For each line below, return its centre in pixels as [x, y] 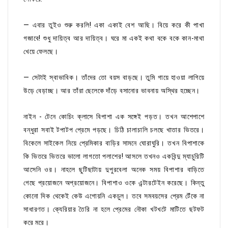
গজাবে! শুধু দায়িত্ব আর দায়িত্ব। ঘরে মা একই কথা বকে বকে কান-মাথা [114, 38]
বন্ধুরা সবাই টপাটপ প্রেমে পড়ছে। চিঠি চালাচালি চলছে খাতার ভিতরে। [114, 130]
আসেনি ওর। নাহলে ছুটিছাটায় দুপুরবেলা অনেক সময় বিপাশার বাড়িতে [114, 170]
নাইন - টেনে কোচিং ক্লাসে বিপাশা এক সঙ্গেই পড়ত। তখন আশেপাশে [114, 117]
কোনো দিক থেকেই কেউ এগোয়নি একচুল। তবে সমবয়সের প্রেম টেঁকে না [114, 196]
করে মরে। [36, 223]
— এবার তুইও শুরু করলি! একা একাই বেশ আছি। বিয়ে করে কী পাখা [114, 25]
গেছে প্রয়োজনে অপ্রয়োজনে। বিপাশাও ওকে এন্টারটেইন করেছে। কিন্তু [114, 183]
